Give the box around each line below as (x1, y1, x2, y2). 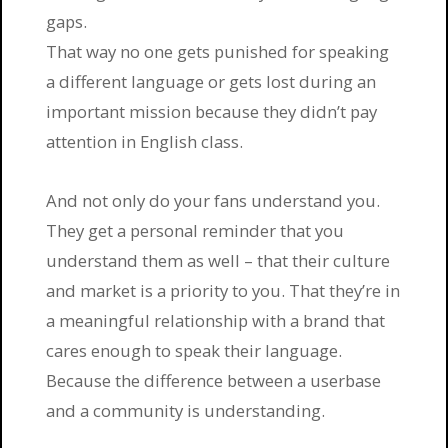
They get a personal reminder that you (46, 219, 345, 243)
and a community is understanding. (46, 399, 326, 423)
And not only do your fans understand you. (46, 189, 381, 213)
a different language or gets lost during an (46, 69, 377, 93)
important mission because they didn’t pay (46, 99, 378, 123)
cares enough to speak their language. (46, 339, 343, 363)
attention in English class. (46, 129, 244, 153)
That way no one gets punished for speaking (46, 39, 390, 63)
